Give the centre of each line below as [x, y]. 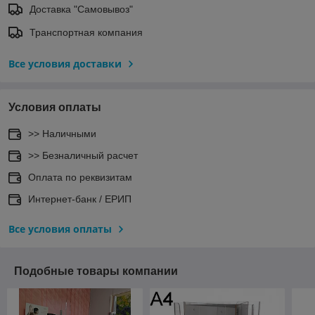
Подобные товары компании [96, 271]
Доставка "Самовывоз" [81, 9]
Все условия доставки [65, 64]
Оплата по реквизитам [80, 178]
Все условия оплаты [60, 229]
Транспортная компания [86, 33]
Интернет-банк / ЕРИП [80, 199]
